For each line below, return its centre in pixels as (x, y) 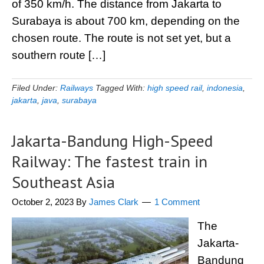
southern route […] (59, 55)
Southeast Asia (63, 182)
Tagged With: (121, 88)
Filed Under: (36, 88)
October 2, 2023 (43, 202)
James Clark (114, 202)
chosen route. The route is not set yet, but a (121, 38)
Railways (77, 88)
